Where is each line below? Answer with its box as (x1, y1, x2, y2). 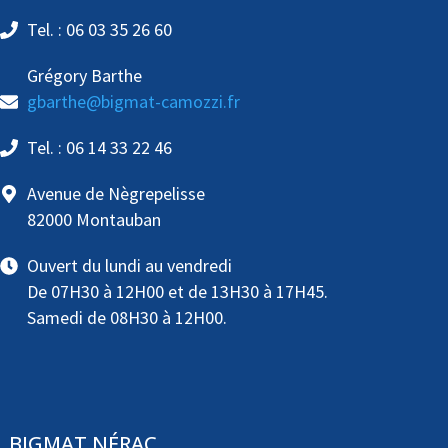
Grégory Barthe (26, 64, 142, 88)
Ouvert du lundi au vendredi (26, 254, 232, 278)
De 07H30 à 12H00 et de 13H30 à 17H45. (26, 280, 328, 304)
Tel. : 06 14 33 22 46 (26, 136, 172, 160)
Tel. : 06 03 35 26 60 (26, 18, 172, 42)
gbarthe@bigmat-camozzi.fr (26, 90, 240, 114)
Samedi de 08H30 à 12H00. (26, 306, 227, 330)
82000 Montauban (26, 208, 161, 232)
